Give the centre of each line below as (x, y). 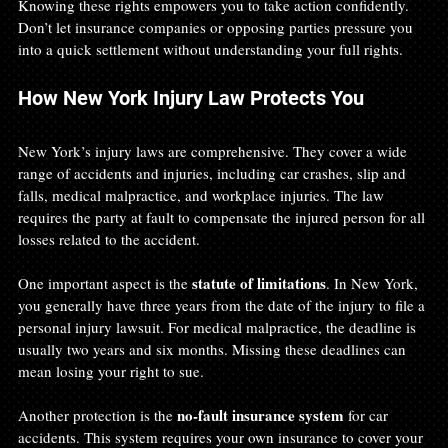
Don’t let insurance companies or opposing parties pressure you (217, 26)
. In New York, (374, 282)
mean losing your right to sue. (111, 370)
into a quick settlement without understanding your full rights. (210, 48)
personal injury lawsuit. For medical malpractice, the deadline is (219, 326)
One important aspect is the (105, 282)
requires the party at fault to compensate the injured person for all (223, 216)
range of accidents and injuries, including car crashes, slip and (214, 172)
